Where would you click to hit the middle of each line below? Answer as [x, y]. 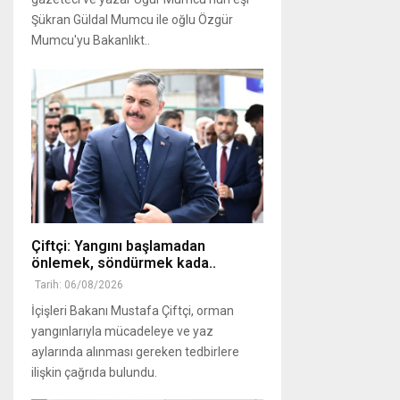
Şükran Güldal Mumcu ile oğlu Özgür [132, 19]
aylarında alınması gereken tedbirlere [135, 351]
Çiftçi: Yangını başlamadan [118, 246]
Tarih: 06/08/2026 [79, 284]
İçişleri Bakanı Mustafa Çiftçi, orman [133, 310]
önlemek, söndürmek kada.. [124, 262]
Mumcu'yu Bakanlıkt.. [91, 40]
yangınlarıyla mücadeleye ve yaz [122, 331]
